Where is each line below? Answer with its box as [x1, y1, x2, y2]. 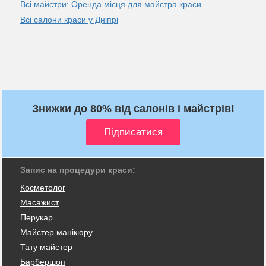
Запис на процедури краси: [20, 164, 135, 175]
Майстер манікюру [20, 227, 93, 237]
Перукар [20, 212, 53, 222]
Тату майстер [20, 242, 72, 252]
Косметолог [20, 182, 65, 192]
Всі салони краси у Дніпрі [20, 14, 118, 24]
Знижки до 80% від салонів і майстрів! [31, 102, 235, 115]
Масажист [20, 197, 59, 207]
